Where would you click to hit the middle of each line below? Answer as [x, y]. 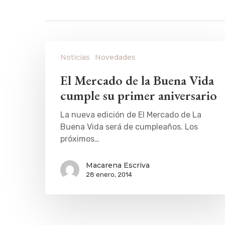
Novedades [115, 57]
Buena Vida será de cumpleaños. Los [129, 127]
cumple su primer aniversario [139, 95]
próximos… [80, 139]
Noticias [75, 57]
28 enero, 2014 [109, 175]
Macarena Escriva [118, 165]
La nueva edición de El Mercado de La [131, 115]
